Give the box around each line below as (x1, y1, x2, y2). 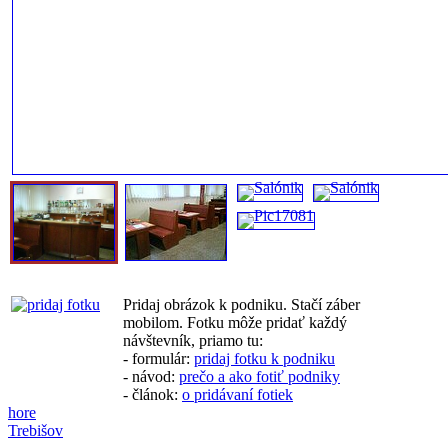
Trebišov (8, 421, 63, 439)
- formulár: (123, 349, 194, 367)
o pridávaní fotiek (182, 385, 293, 403)
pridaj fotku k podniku (194, 349, 335, 367)
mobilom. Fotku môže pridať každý (123, 313, 347, 331)
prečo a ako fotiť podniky (179, 367, 340, 385)
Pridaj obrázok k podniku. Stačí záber (123, 295, 360, 313)
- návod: (123, 367, 179, 385)
